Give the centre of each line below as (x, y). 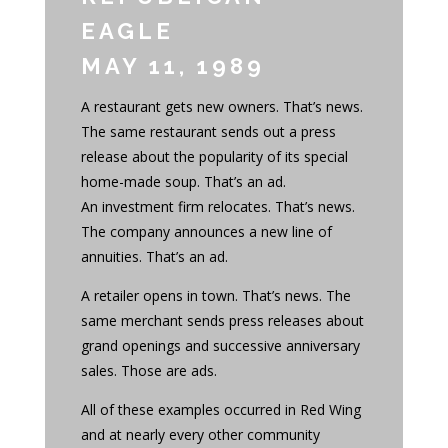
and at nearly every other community (200, 434)
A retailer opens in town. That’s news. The (215, 295)
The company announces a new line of (206, 231)
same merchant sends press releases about (222, 320)
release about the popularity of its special (214, 156)
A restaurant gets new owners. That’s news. (221, 106)
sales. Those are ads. (148, 370)
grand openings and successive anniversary (220, 345)
